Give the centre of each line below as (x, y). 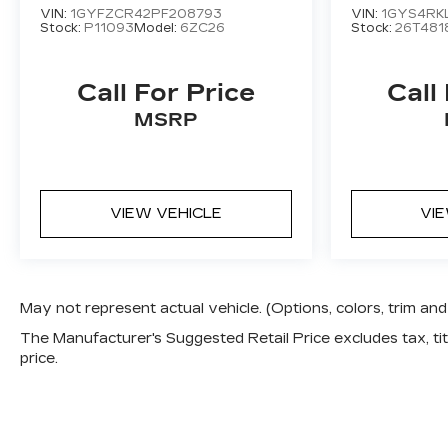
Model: (157, 28)
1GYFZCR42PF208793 (146, 14)
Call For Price (165, 93)
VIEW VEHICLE (165, 214)
